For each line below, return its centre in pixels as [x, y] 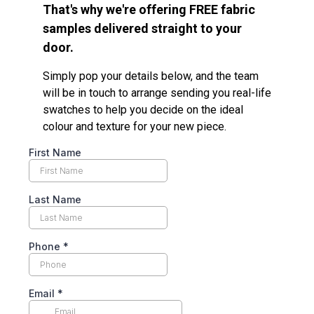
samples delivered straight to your [142, 29]
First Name [55, 153]
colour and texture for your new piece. [135, 127]
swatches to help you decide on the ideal [143, 110]
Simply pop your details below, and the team [151, 76]
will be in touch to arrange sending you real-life [157, 93]
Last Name [55, 200]
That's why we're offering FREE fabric [149, 10]
